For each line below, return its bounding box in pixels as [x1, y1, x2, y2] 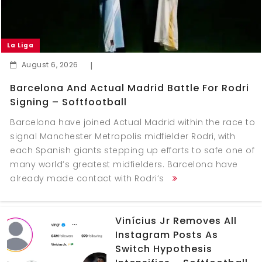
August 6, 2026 [21, 59, 78, 70]
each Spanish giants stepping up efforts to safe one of [10, 144, 254, 156]
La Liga [7, 40, 34, 50]
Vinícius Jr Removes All [115, 213, 237, 227]
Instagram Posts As [115, 227, 218, 242]
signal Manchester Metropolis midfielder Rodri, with [10, 130, 236, 142]
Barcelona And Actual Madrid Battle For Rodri [10, 81, 249, 95]
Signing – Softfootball [10, 95, 127, 109]
